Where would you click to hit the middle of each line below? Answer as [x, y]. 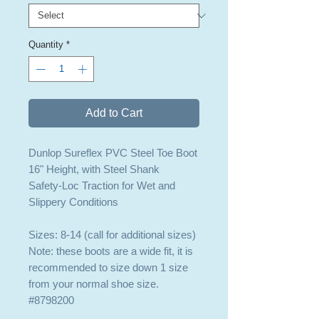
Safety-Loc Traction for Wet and [102, 185]
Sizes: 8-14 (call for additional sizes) [112, 234]
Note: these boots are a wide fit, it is [111, 251]
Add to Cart [114, 113]
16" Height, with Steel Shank [94, 169]
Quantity [46, 45]
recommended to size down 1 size [108, 267]
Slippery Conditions [73, 202]
